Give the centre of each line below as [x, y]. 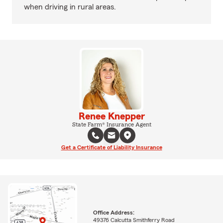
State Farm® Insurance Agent [111, 124]
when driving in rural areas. [70, 7]
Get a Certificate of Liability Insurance [111, 147]
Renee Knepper [111, 116]
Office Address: [113, 212]
